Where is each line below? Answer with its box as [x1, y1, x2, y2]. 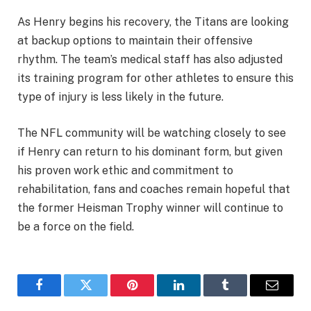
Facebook [38, 289, 87, 302]
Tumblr [224, 289, 261, 302]
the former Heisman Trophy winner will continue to [17, 201, 283, 215]
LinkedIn [178, 289, 224, 302]
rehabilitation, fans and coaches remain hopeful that [17, 182, 290, 196]
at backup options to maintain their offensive [17, 34, 253, 47]
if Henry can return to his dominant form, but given [17, 144, 283, 158]
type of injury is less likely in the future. [17, 90, 224, 103]
